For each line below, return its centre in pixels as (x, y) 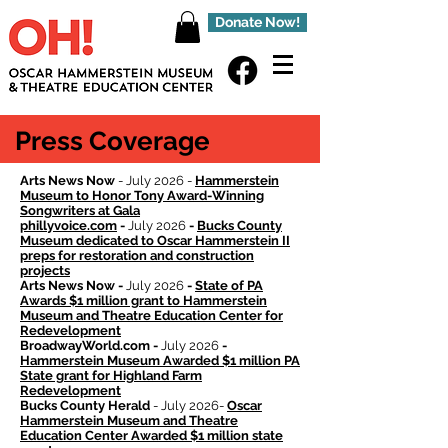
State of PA (229, 286)
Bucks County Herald (85, 406)
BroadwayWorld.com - (90, 346)
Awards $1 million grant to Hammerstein (143, 301)
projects (45, 271)
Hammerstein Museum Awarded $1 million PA (160, 361)
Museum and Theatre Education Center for (151, 316)
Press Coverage (112, 141)
